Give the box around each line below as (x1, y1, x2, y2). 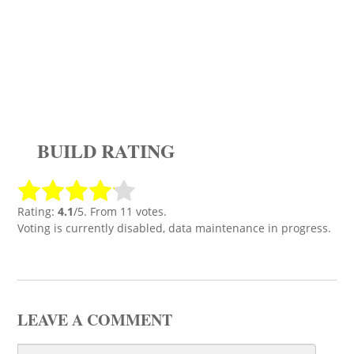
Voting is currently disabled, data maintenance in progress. (17, 220, 331, 235)
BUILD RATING (37, 137, 175, 164)
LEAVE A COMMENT (17, 308, 172, 331)
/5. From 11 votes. (73, 204, 167, 219)
